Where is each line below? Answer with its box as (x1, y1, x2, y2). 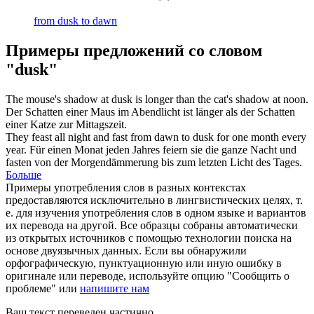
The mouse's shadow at (6, 93, 111, 105)
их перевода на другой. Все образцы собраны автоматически (6, 219, 298, 231)
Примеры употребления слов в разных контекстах (6, 181, 246, 193)
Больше (6, 168, 41, 181)
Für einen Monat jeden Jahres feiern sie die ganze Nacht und (29, 143, 296, 156)
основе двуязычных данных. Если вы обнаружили (6, 244, 247, 257)
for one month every (214, 130, 306, 143)
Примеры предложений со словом (6, 41, 262, 60)
